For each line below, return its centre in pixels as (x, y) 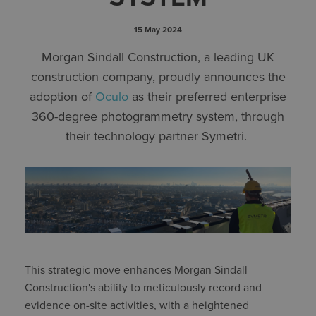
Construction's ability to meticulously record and (143, 288)
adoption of (62, 96)
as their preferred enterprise (207, 96)
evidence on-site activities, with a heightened (137, 306)
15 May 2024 (158, 29)
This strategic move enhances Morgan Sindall (136, 271)
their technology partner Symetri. (158, 136)
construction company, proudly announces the (158, 77)
